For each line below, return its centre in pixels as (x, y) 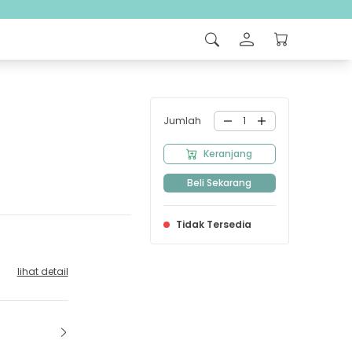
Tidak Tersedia (213, 224)
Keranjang (228, 154)
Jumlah (182, 121)
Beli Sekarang (220, 183)
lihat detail (42, 271)
